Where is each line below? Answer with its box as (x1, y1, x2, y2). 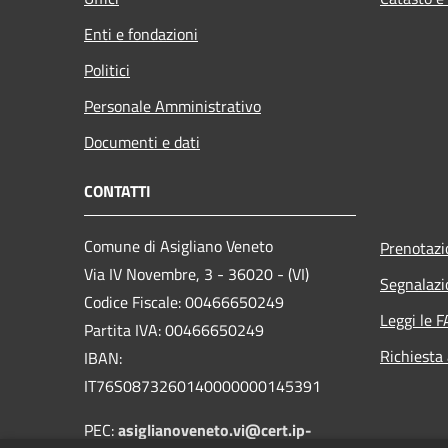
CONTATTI (84, 178, 151, 203)
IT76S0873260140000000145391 (84, 373, 321, 398)
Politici (84, 57, 130, 82)
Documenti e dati (84, 129, 200, 154)
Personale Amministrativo (84, 93, 261, 118)
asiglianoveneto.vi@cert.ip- (118, 417, 312, 442)
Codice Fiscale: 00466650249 (84, 289, 284, 314)
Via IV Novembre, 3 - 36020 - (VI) (84, 261, 309, 286)
